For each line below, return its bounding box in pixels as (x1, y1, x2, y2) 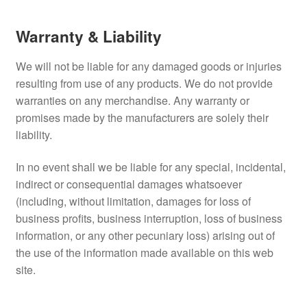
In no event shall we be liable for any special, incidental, (15, 159, 286, 175)
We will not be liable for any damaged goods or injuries (15, 58, 282, 74)
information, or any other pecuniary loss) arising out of (15, 228, 275, 244)
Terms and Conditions (15, 41, 122, 58)
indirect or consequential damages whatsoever (15, 176, 242, 193)
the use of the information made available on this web (15, 245, 273, 261)
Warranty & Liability (15, 25, 162, 48)
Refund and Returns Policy (15, 5, 147, 21)
